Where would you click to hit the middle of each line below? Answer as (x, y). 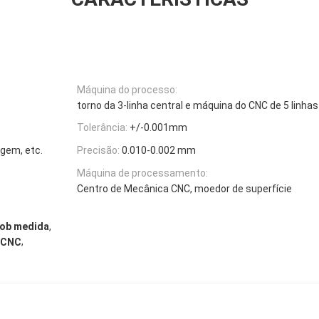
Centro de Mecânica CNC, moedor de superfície (184, 188)
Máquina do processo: (127, 89)
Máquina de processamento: (142, 173)
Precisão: (98, 151)
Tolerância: (102, 128)
